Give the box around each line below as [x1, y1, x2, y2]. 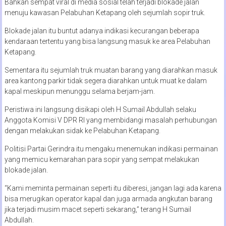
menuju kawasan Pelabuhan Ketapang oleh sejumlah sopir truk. [4, 8, 205, 17]
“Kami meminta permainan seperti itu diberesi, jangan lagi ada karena [4, 184, 221, 192]
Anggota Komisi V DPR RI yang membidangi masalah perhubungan [4, 116, 217, 124]
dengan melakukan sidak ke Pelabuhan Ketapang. [4, 126, 160, 135]
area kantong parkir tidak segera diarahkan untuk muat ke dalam [4, 76, 207, 85]
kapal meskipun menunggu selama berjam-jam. [4, 87, 155, 95]
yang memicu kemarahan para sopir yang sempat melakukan [4, 155, 199, 163]
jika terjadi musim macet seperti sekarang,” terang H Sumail [4, 205, 191, 213]
